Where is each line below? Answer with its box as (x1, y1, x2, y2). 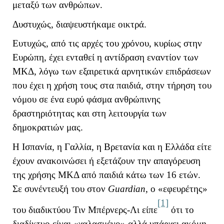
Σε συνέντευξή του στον (12, 183, 108, 194)
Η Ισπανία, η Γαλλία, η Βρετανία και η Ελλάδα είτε (12, 141, 211, 152)
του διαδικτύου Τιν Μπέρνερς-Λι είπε (12, 204, 157, 215)
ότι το (168, 204, 194, 215)
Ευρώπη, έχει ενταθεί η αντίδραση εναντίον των (12, 52, 198, 63)
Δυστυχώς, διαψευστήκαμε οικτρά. (12, 18, 146, 29)
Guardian (108, 183, 145, 194)
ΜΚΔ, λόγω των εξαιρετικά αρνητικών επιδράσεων (12, 66, 211, 77)
